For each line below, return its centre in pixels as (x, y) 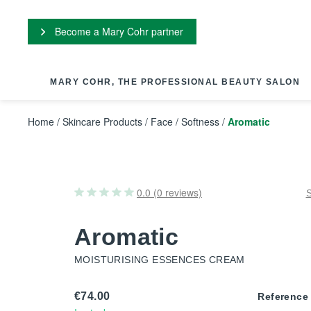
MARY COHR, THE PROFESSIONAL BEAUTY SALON (175, 82)
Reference (283, 296)
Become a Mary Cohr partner (118, 31)
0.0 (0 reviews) (169, 192)
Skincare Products (102, 121)
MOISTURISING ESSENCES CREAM (160, 260)
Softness (200, 121)
